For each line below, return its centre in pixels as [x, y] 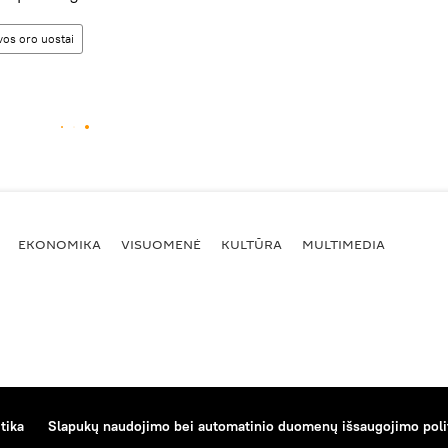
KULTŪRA [251, 243]
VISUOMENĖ [161, 243]
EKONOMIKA [59, 243]
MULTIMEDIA [343, 243]
